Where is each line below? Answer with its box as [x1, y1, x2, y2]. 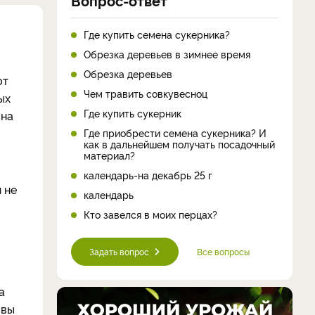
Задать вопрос [89, 245, 149, 257]
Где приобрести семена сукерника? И [84, 125, 266, 139]
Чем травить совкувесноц [84, 86, 207, 100]
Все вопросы [197, 245, 250, 257]
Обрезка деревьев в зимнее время [84, 46, 250, 60]
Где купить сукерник [84, 105, 181, 120]
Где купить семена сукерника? [84, 27, 230, 41]
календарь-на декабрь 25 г [84, 167, 212, 181]
